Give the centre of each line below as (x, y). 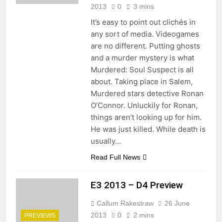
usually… (106, 141)
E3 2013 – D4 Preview (137, 185)
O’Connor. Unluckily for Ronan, (144, 105)
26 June (177, 203)
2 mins (143, 215)
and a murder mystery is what (142, 57)
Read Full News (115, 157)
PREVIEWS (40, 215)
